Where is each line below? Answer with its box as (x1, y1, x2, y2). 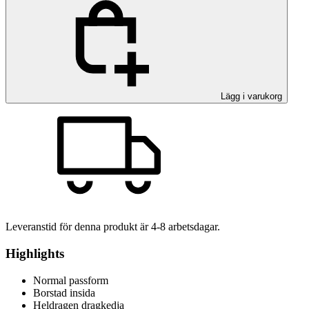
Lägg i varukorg (218, 91, 282, 102)
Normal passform (33, 274, 108, 286)
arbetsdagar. (166, 221, 220, 233)
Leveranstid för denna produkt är (6, 221, 151, 233)
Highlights (6, 246, 64, 261)
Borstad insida (33, 286, 95, 299)
